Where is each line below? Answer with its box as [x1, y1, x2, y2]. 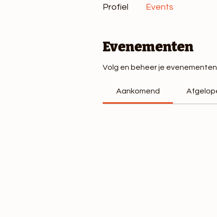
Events [146, 2, 173, 12]
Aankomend [116, 87, 160, 95]
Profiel [103, 2, 128, 12]
